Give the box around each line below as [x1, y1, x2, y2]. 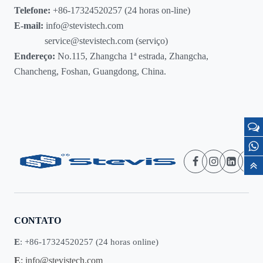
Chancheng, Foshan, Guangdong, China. [14, 66, 166, 76]
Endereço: [14, 50, 55, 61]
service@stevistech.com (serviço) [14, 35, 168, 46]
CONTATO [14, 215, 61, 225]
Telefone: [14, 5, 53, 15]
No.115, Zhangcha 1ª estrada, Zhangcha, [55, 50, 208, 61]
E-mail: [14, 20, 43, 31]
